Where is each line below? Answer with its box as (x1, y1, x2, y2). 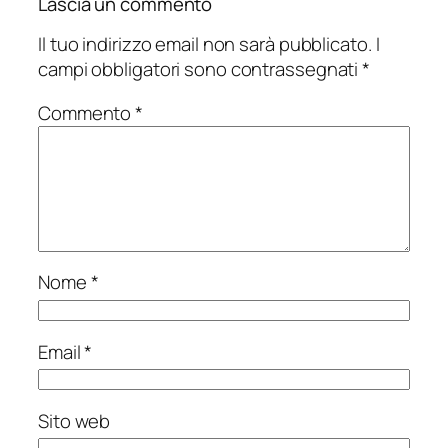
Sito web (38, 407, 111, 434)
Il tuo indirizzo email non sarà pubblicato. (38, 31, 372, 58)
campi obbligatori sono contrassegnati (38, 56, 363, 83)
